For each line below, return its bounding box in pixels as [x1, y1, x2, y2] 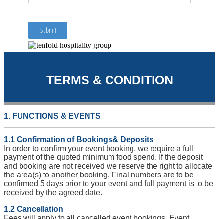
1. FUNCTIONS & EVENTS [4, 111, 101, 120]
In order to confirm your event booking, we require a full [4, 144, 193, 153]
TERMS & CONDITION [46, 72, 173, 87]
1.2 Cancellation [4, 205, 63, 213]
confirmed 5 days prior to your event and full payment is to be [4, 179, 213, 188]
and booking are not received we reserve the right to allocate [4, 162, 212, 170]
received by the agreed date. [4, 188, 102, 197]
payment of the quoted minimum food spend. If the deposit [4, 153, 203, 161]
